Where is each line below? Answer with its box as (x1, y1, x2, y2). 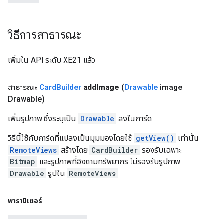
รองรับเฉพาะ (140, 145, 181, 154)
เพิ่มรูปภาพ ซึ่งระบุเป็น (8, 114, 78, 123)
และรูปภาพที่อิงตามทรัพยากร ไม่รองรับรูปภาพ (37, 157, 180, 166)
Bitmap (10, 157, 35, 166)
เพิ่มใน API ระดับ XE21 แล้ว (8, 55, 95, 65)
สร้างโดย (59, 145, 89, 154)
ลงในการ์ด (116, 114, 152, 123)
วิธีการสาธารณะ (8, 27, 81, 42)
